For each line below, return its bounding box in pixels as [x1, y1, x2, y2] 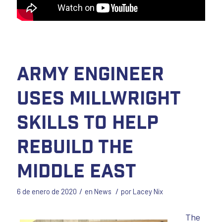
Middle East [16, 159, 136, 181]
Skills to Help [16, 110, 159, 133]
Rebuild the [16, 134, 133, 157]
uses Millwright [16, 86, 180, 109]
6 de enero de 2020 [16, 187, 77, 196]
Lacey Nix [132, 187, 163, 196]
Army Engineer [16, 61, 164, 84]
